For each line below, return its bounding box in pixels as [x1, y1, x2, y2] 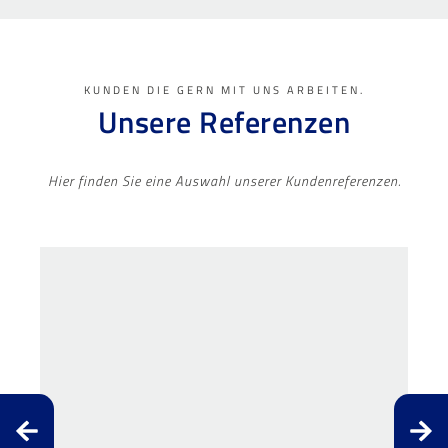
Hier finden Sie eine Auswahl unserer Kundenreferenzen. [47, 169, 401, 191]
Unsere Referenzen [97, 98, 351, 145]
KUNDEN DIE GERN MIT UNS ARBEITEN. [83, 81, 365, 98]
